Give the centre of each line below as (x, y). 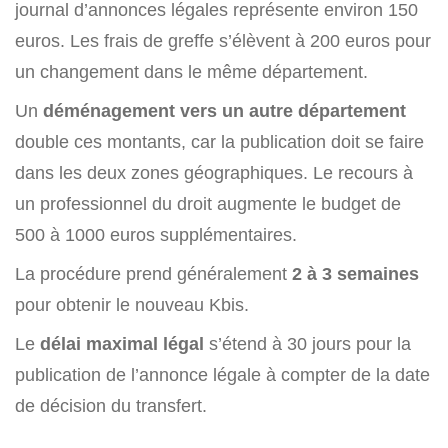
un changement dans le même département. (191, 71)
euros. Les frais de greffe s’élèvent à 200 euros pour (223, 40)
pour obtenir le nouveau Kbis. (132, 304)
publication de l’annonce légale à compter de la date (222, 374)
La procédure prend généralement (151, 273)
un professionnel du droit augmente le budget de (208, 203)
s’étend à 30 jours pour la (307, 343)
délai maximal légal (122, 343)
